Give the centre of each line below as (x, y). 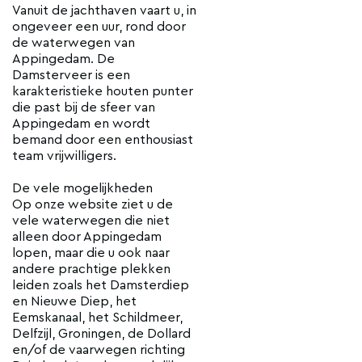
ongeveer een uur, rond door (99, 27)
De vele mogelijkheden (82, 189)
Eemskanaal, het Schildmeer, (97, 318)
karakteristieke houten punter (103, 92)
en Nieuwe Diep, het (74, 302)
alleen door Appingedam (87, 237)
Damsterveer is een (71, 76)
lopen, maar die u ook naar (91, 253)
